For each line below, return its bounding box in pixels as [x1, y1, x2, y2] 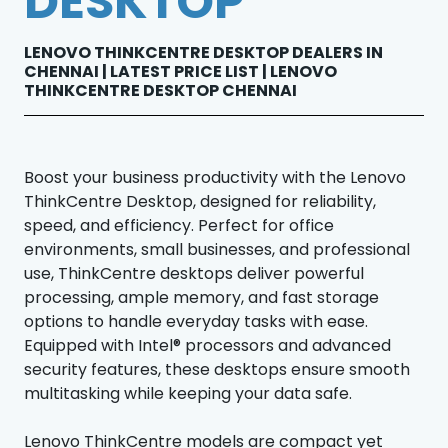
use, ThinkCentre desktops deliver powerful [24, 261, 364, 285]
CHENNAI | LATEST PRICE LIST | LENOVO [24, 59, 337, 83]
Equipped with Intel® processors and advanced [24, 333, 391, 357]
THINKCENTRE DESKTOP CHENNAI [24, 78, 297, 102]
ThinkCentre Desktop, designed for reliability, [24, 189, 376, 213]
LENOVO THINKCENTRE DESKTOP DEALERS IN [24, 40, 383, 64]
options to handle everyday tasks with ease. [24, 309, 368, 333]
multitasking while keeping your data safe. [24, 381, 352, 405]
